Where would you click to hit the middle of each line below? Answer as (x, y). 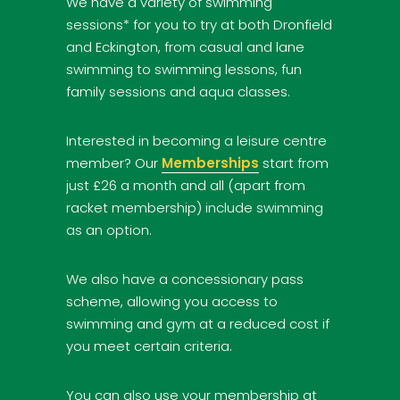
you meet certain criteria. (149, 346)
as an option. (109, 229)
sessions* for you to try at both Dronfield (199, 24)
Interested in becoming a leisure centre (196, 140)
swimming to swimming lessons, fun (184, 69)
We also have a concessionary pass (185, 279)
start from (294, 162)
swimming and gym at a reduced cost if (198, 323)
